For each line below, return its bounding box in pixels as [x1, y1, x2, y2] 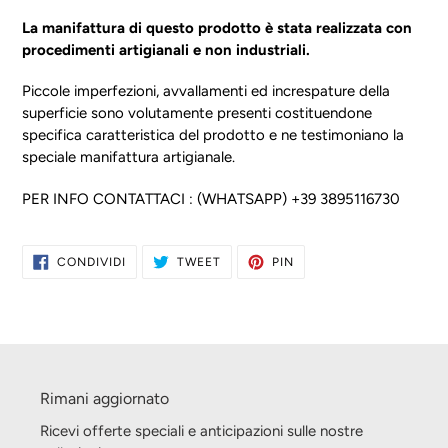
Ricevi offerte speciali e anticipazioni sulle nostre [40, 422, 363, 441]
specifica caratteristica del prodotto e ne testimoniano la [22, 126, 404, 145]
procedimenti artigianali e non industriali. [22, 40, 310, 59]
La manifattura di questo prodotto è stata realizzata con [22, 18, 412, 37]
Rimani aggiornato [40, 388, 169, 408]
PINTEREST [293, 275, 364, 290]
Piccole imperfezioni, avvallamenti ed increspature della [22, 82, 390, 101]
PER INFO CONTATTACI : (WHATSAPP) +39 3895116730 [22, 189, 400, 208]
